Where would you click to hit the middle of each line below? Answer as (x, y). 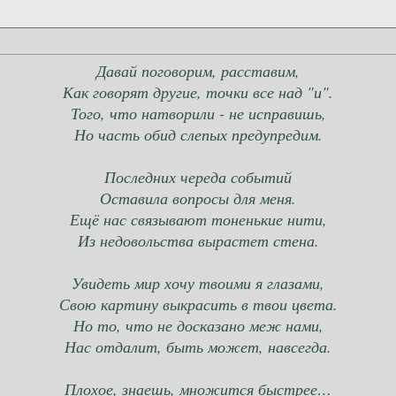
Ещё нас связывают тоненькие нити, (198, 220)
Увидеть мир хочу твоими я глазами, (198, 283)
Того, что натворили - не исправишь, (198, 114)
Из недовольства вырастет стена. (198, 241)
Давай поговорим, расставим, (198, 71)
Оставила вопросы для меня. (198, 198)
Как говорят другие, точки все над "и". (198, 92)
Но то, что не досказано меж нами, (198, 326)
